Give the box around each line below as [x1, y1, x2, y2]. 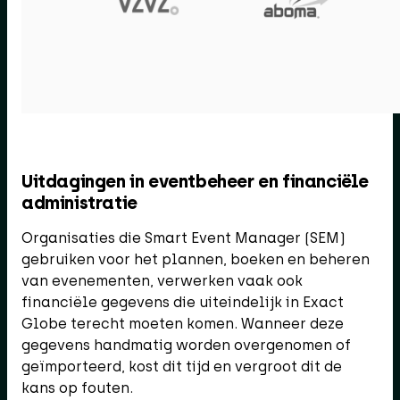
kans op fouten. [21, 379, 133, 396]
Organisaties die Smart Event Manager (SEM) [21, 229, 346, 246]
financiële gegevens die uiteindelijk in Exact [21, 293, 344, 311]
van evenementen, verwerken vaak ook [21, 271, 303, 289]
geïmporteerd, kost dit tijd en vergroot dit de [21, 357, 342, 375]
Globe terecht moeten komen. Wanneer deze [21, 314, 344, 332]
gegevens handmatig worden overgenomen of [21, 336, 351, 354]
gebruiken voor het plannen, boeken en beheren [21, 250, 370, 268]
